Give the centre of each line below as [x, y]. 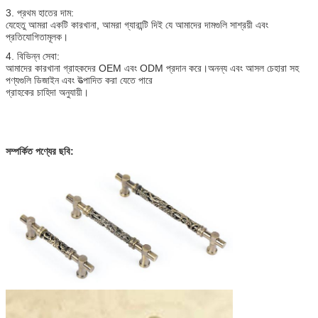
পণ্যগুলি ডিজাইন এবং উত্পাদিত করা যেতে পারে [79, 80]
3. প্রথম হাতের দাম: [40, 12]
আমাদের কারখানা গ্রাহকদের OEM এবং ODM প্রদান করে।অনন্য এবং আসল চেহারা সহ [152, 68]
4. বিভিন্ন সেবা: [33, 56]
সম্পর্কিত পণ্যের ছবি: [40, 151]
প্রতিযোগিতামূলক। [37, 37]
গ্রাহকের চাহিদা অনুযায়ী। [47, 92]
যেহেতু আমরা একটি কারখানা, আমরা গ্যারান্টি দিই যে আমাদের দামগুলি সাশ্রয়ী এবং [137, 24]
